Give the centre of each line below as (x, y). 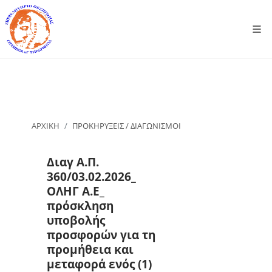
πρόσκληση (80, 205)
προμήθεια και (90, 249)
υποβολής (76, 220)
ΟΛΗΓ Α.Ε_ (76, 191)
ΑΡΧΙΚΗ (46, 125)
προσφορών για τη (101, 234)
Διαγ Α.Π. (73, 161)
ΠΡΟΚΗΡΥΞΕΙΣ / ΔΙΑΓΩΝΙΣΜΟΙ (127, 125)
